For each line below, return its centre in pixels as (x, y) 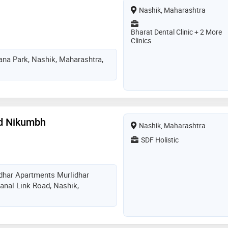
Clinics (141, 41)
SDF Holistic (160, 140)
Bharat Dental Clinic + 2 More (176, 32)
